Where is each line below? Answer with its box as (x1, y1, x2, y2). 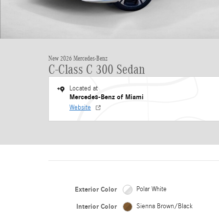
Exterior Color (74, 185, 117, 194)
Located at (69, 85, 98, 92)
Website (69, 104, 91, 111)
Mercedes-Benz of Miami (69, 93, 144, 101)
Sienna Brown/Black (136, 202, 193, 210)
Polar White (136, 185, 167, 193)
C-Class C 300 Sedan (48, 62, 145, 77)
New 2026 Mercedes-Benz (48, 55, 108, 62)
